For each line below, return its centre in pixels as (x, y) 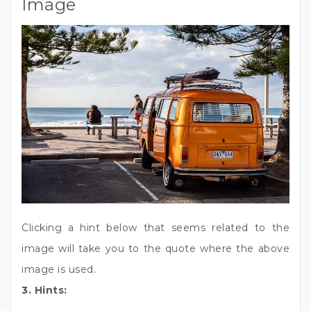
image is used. (59, 270)
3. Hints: (44, 291)
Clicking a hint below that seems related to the (155, 228)
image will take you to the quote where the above (155, 249)
